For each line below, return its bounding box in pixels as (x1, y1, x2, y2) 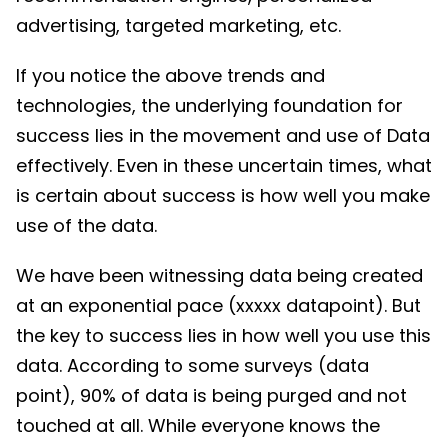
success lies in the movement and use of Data (16, 122, 430, 148)
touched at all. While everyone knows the (16, 412, 380, 438)
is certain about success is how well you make (16, 182, 430, 208)
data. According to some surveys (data (16, 352, 369, 378)
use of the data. (16, 212, 157, 238)
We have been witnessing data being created (16, 262, 423, 288)
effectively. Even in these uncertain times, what (16, 152, 432, 178)
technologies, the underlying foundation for (16, 92, 403, 118)
